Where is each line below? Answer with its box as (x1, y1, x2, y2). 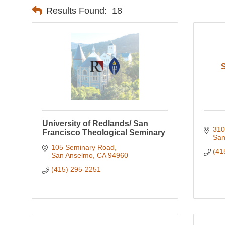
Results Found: (46, 5, 107, 16)
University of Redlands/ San (42, 119, 148, 128)
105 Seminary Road (51, 143, 115, 152)
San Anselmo (51, 151, 93, 160)
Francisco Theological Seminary (42, 128, 165, 137)
